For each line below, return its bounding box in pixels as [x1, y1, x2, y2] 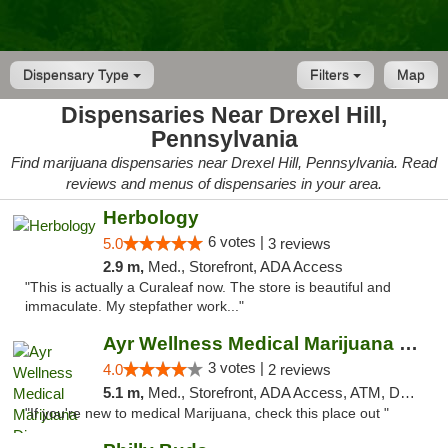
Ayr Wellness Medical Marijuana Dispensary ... [398, 333, 418, 354]
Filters [310, 67, 353, 83]
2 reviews [267, 361, 331, 378]
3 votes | [207, 359, 268, 376]
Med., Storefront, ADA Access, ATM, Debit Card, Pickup [147, 384, 400, 401]
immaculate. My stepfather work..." [25, 299, 244, 314]
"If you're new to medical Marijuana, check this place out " [25, 406, 389, 421]
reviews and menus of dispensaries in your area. [66, 175, 382, 192]
